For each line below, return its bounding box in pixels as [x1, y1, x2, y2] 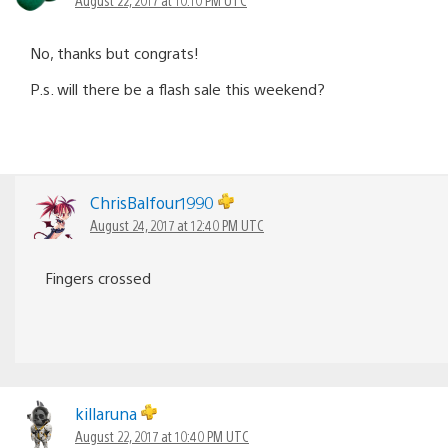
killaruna [75, 402, 141, 424]
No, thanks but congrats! [30, 42, 199, 62]
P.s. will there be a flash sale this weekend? [30, 78, 325, 98]
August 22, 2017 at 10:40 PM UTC [75, 426, 249, 445]
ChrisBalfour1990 [90, 191, 218, 213]
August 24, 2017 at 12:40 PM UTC [90, 215, 264, 234]
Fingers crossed [45, 267, 151, 287]
